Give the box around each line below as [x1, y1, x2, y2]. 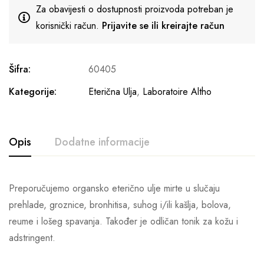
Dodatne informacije [55, 134, 150, 150]
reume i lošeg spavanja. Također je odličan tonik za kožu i [9, 214, 238, 228]
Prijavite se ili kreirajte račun [102, 19, 225, 32]
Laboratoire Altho [143, 85, 212, 98]
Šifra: [9, 62, 31, 76]
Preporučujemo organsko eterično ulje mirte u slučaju [9, 181, 220, 195]
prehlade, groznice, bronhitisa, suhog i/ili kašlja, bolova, [9, 198, 231, 212]
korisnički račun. [36, 19, 102, 32]
